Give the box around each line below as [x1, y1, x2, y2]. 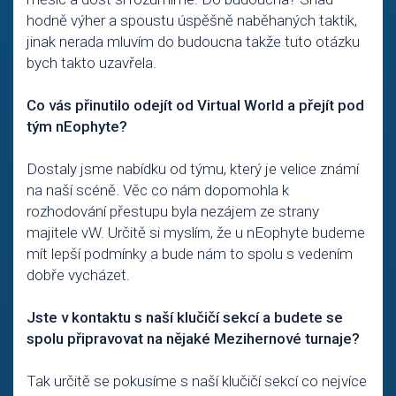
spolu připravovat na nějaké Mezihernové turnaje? [27, 330, 360, 347]
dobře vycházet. [27, 266, 130, 284]
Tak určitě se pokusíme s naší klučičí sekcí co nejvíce [27, 372, 367, 390]
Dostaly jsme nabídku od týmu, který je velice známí [27, 160, 359, 178]
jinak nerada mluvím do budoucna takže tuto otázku [27, 33, 360, 50]
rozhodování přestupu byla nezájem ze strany [27, 202, 319, 220]
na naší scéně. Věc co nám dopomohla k [27, 181, 289, 199]
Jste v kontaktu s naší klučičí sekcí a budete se [27, 308, 343, 326]
